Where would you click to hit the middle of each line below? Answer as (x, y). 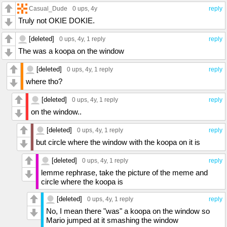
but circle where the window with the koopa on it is (118, 142)
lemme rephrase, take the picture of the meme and (124, 173)
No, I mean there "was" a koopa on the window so (128, 211)
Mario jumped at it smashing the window (112, 220)
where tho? (44, 82)
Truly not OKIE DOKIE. (56, 21)
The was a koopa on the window (71, 51)
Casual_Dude (48, 9)
